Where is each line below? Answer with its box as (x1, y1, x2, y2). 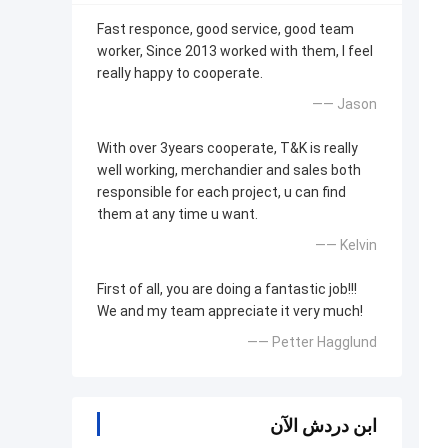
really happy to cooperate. (97, 65, 263, 82)
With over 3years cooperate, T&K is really (97, 140, 358, 157)
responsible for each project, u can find (97, 184, 346, 201)
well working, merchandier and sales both (97, 162, 361, 179)
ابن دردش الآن (270, 415, 377, 437)
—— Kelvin (315, 237, 377, 254)
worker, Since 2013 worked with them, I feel (97, 43, 373, 60)
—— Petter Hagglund (247, 334, 377, 351)
